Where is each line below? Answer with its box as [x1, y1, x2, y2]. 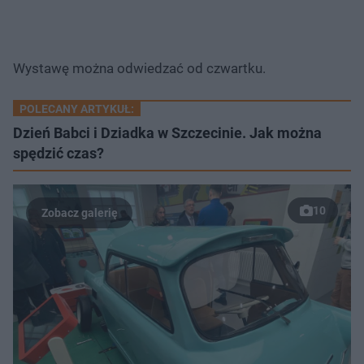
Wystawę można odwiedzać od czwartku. [13, 59, 266, 76]
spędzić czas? [13, 144, 104, 162]
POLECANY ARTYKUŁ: [19, 102, 134, 115]
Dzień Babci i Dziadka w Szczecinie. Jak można [13, 123, 322, 141]
